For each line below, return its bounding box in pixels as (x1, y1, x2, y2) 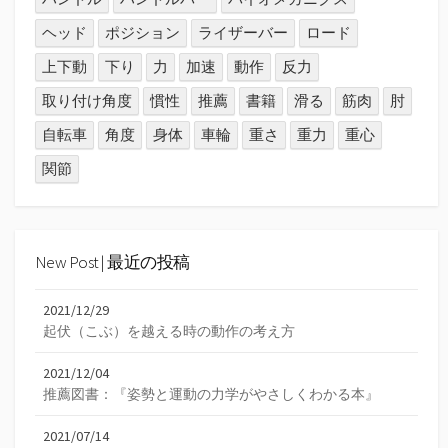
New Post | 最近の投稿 (35, 251, 190, 274)
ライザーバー (198, 23, 289, 43)
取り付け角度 (42, 91, 133, 111)
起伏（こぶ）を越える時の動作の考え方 (43, 321, 295, 340)
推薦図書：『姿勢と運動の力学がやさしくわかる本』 (43, 384, 379, 403)
